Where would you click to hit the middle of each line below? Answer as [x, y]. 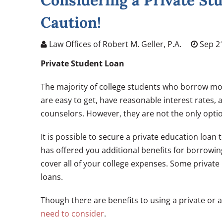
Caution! [71, 22]
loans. [52, 177]
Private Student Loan [83, 63]
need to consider [72, 214]
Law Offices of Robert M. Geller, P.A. [114, 44]
